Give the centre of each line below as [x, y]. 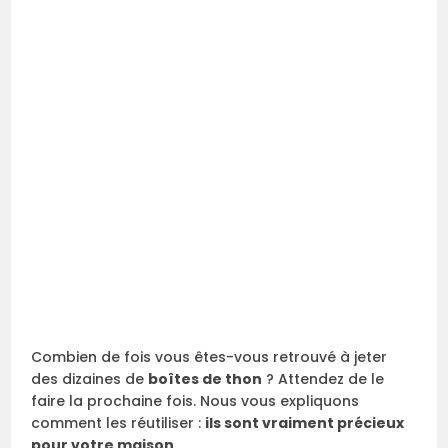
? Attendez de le [323, 378]
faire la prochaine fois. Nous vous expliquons [195, 400]
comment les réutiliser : [118, 422]
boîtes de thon [205, 378]
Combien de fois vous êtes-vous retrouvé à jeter [209, 356]
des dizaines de [90, 378]
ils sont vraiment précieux [305, 422]
